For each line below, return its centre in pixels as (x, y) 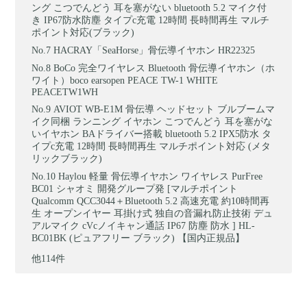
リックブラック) (67, 158)
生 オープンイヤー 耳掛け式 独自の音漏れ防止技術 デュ (152, 213)
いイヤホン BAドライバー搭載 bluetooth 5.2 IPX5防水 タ (152, 134)
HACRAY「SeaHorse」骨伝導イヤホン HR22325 (155, 50)
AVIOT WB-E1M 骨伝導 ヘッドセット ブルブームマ (164, 109)
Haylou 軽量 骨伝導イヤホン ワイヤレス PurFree (161, 176)
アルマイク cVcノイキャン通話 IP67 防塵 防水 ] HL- (144, 225)
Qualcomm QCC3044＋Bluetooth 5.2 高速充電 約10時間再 (151, 201)
